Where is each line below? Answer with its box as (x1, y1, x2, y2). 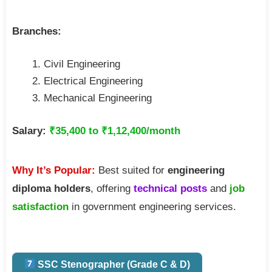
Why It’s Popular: (12, 165, 95, 177)
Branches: (12, 25, 61, 38)
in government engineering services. (69, 201, 236, 213)
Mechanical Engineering (44, 92, 152, 104)
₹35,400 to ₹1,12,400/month (49, 125, 180, 137)
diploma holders (12, 183, 90, 195)
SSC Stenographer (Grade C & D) (35, 259, 191, 270)
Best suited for (95, 165, 168, 177)
